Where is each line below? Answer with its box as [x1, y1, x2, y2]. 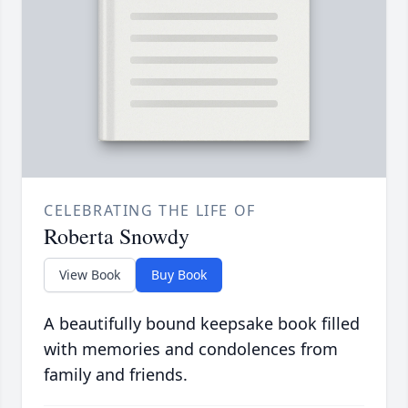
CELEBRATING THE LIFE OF [44, 200, 256, 221]
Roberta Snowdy [44, 221, 189, 251]
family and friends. [44, 363, 188, 386]
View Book [59, 266, 120, 284]
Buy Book [151, 266, 207, 284]
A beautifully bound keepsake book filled [44, 312, 360, 335]
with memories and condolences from [44, 338, 338, 361]
